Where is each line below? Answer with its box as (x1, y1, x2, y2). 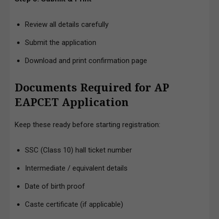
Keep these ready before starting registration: (15, 120, 160, 129)
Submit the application (25, 38, 96, 47)
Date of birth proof (25, 181, 85, 191)
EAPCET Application (15, 96, 129, 109)
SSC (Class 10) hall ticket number (25, 145, 132, 154)
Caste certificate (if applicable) (25, 199, 123, 209)
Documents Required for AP (15, 81, 169, 94)
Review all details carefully (25, 20, 109, 29)
